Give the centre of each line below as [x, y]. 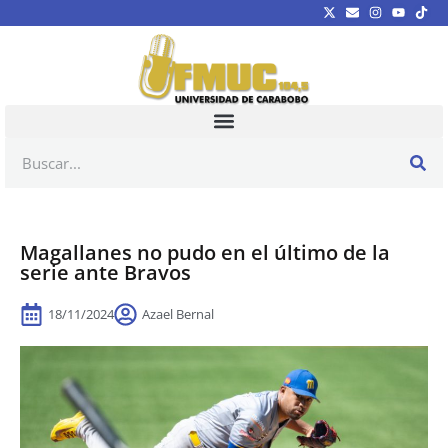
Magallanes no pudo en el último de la [205, 252]
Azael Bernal [178, 313]
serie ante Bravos [105, 272]
